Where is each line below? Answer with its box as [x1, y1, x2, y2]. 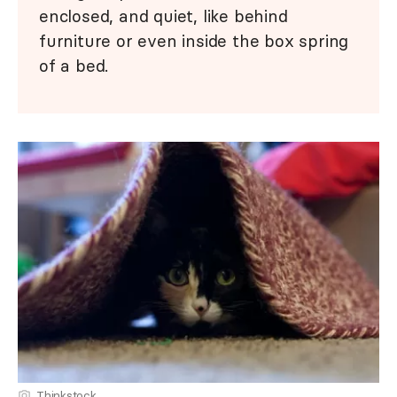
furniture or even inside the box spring [39, 29, 349, 51]
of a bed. [39, 54, 109, 76]
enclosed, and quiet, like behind [39, 4, 288, 27]
